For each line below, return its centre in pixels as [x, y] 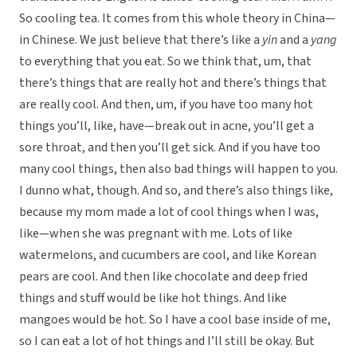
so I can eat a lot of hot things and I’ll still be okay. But [167, 341]
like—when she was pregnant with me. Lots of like [156, 234]
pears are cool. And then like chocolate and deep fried [163, 277]
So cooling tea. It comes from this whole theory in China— [177, 19]
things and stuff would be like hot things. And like [153, 298]
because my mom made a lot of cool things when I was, [169, 212]
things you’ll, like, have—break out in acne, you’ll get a [167, 126]
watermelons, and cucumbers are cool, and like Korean [168, 255]
